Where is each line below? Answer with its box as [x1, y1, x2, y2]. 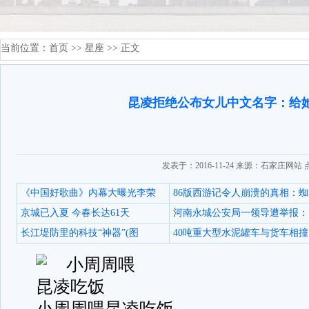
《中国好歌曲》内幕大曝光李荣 [21, 188, 156, 198]
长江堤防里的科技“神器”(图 [21, 228, 139, 238]
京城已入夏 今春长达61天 [21, 208, 130, 218]
